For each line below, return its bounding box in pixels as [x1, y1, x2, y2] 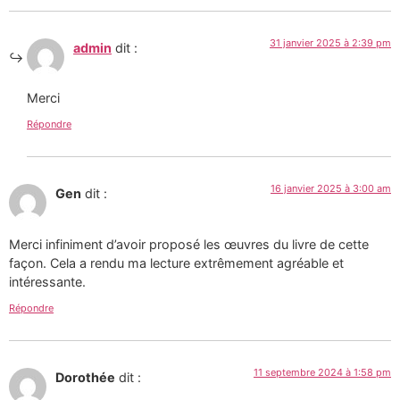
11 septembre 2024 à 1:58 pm [254, 366, 391, 379]
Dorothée [55, 370, 115, 386]
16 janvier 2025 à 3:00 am [271, 182, 391, 196]
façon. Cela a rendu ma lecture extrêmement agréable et [9, 254, 344, 271]
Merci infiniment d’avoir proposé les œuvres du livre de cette [9, 236, 369, 252]
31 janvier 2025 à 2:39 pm [270, 36, 391, 49]
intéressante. [9, 273, 86, 289]
